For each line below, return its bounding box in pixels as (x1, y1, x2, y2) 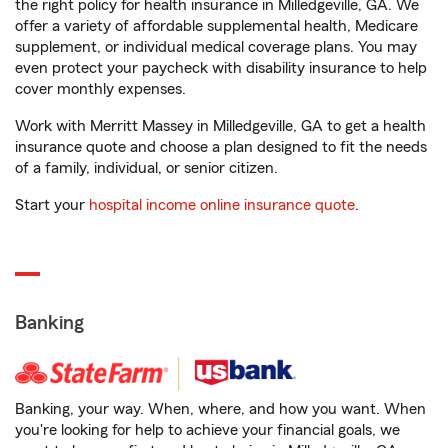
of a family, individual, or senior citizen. (15, 160, 278, 176)
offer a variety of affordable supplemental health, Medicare (15, 18, 418, 34)
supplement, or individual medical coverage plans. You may (15, 39, 417, 55)
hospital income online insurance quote (89, 197, 355, 213)
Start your (15, 197, 89, 213)
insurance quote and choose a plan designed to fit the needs (15, 139, 427, 155)
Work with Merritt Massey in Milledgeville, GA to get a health (15, 118, 426, 134)
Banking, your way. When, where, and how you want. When (15, 401, 426, 417)
